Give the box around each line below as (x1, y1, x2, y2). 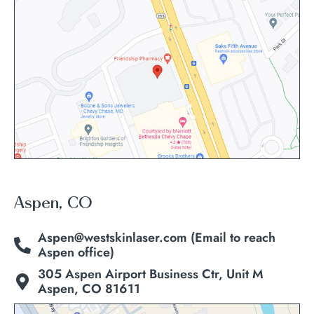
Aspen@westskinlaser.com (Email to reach (38, 228, 275, 247)
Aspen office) (38, 243, 114, 262)
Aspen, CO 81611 (38, 280, 140, 299)
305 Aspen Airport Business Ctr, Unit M (38, 265, 264, 284)
